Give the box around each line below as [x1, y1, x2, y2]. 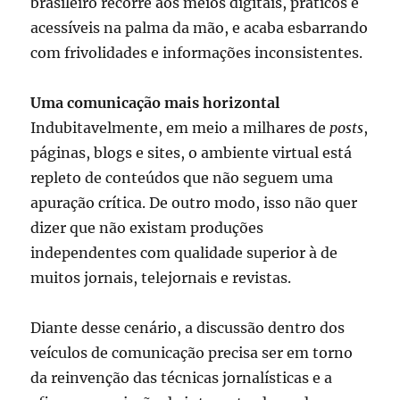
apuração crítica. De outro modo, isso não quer [30, 194, 358, 212]
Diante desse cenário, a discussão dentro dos [30, 319, 346, 337]
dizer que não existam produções [30, 219, 264, 237]
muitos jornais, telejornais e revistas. [30, 269, 292, 287]
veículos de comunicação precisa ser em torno [30, 344, 354, 362]
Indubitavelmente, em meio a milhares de [30, 119, 330, 137]
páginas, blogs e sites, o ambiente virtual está [30, 144, 353, 162]
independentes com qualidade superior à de [30, 244, 338, 262]
